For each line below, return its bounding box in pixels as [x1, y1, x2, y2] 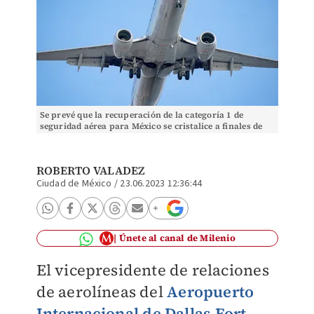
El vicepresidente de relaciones [36, 259, 269, 280]
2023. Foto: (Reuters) [39, 132, 127, 143]
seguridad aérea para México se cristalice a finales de [39, 121, 263, 132]
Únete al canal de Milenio [118, 232, 235, 244]
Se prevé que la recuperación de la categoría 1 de [39, 109, 244, 121]
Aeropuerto [167, 281, 254, 302]
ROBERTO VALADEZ [36, 163, 145, 178]
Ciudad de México [36, 177, 112, 191]
